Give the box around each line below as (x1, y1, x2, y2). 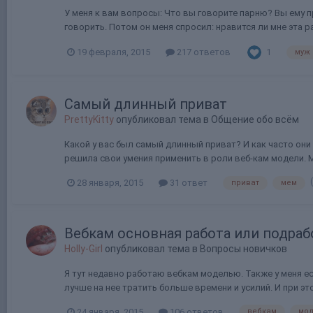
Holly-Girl (64, 242, 103, 254)
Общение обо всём (211, 113, 299, 125)
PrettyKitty (64, 113, 114, 125)
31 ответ (168, 177, 208, 188)
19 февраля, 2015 (77, 47, 150, 58)
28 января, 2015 (77, 177, 143, 188)
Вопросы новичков (200, 242, 287, 254)
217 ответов (175, 47, 231, 58)
